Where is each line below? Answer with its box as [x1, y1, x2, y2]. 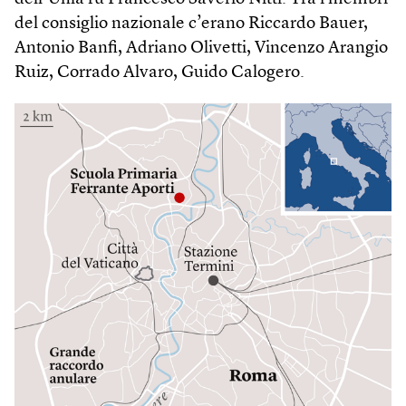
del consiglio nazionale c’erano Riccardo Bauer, [14, 14, 368, 33]
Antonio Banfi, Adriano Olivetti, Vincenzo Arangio [14, 39, 388, 57]
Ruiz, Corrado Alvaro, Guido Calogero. [14, 63, 304, 82]
